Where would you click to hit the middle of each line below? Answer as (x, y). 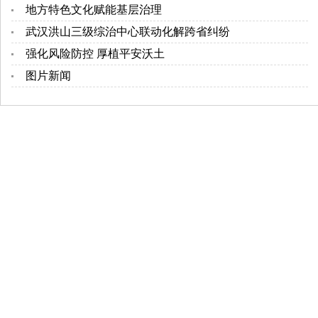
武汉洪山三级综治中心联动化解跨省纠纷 (128, 32)
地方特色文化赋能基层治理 (94, 10)
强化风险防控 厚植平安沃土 (95, 54)
